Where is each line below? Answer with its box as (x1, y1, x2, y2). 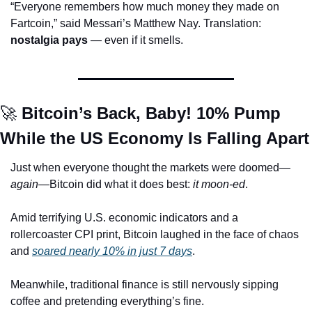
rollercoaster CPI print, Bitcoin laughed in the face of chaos (10, 228, 299, 240)
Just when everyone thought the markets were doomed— (10, 161, 290, 173)
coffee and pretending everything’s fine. (10, 295, 204, 307)
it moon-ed (193, 178, 245, 190)
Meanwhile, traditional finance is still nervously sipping (10, 278, 279, 290)
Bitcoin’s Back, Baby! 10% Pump (17, 103, 281, 123)
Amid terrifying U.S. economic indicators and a (10, 211, 238, 224)
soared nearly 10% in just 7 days (32, 244, 192, 257)
